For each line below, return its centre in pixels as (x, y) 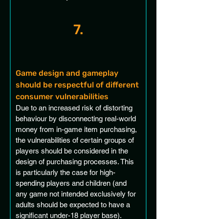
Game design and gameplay (68, 73)
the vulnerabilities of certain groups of (76, 140)
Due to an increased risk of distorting (75, 108)
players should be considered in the (73, 151)
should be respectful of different (78, 85)
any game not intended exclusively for (77, 194)
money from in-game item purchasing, (77, 129)
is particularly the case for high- (66, 172)
